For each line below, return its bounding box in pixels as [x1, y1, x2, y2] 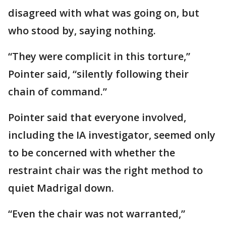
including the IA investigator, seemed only [8, 128, 215, 142]
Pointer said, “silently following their [8, 67, 189, 81]
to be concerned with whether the [8, 145, 175, 159]
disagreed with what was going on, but [8, 6, 199, 20]
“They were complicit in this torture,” [8, 49, 190, 63]
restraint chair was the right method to [8, 163, 203, 177]
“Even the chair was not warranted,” [8, 206, 185, 220]
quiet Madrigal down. [8, 181, 114, 195]
